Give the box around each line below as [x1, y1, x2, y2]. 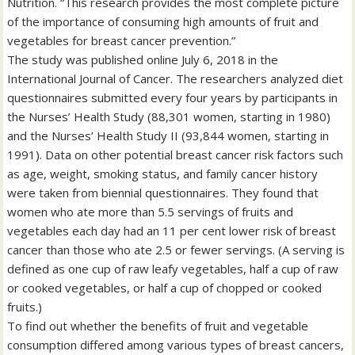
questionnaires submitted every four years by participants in [7, 90, 338, 106]
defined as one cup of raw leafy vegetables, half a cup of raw [7, 261, 339, 277]
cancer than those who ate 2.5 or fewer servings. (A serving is [7, 242, 345, 258]
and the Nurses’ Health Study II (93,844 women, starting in [7, 128, 330, 144]
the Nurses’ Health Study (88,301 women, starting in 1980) [7, 109, 331, 125]
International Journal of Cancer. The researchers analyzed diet [7, 71, 344, 87]
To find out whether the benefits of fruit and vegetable [7, 318, 309, 334]
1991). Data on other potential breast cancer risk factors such [7, 147, 344, 163]
